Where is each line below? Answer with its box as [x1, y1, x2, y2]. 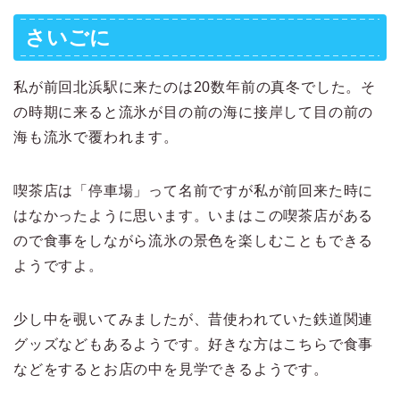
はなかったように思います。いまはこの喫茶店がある [13, 208, 374, 224]
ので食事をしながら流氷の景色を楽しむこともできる [13, 233, 374, 249]
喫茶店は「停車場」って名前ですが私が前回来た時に [13, 183, 374, 199]
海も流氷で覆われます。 [13, 129, 179, 146]
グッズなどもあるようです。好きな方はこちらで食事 [13, 337, 374, 353]
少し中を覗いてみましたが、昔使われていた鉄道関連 [13, 312, 374, 328]
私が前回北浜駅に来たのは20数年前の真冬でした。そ [13, 79, 376, 96]
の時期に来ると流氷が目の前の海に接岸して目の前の [13, 104, 374, 121]
